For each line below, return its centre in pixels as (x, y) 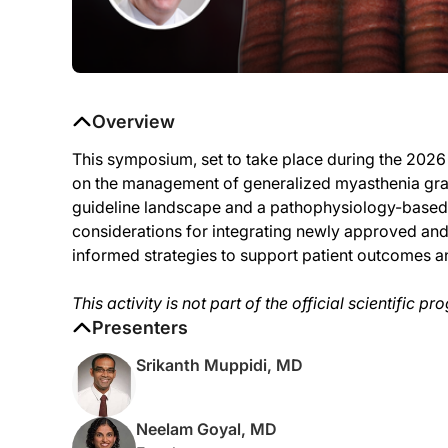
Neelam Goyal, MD (206, 428)
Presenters (140, 327)
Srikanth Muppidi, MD (219, 364)
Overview (133, 121)
